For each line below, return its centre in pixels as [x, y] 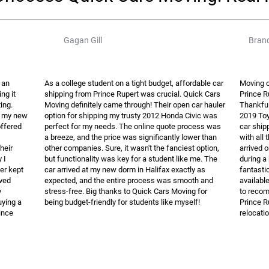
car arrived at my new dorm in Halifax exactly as [125, 170]
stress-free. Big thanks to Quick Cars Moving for [126, 191]
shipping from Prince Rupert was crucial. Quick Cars [132, 94]
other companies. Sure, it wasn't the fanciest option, [132, 148]
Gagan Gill [83, 40]
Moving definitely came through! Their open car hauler [135, 105]
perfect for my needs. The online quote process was [133, 126]
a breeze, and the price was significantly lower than [131, 137]
